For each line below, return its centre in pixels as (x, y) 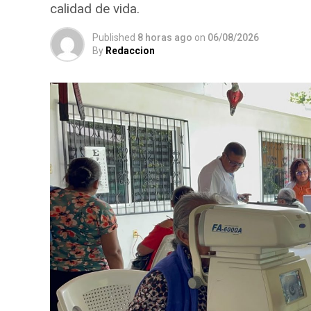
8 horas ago (165, 37)
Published (114, 37)
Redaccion (130, 50)
